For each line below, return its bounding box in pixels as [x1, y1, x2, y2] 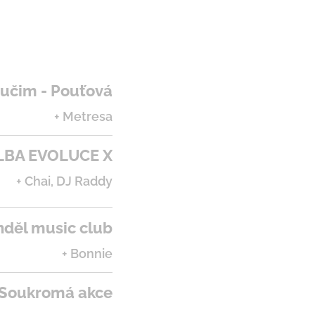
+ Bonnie [62, 246, 112, 261]
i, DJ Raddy [48, 174, 112, 188]
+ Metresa [54, 109, 112, 124]
